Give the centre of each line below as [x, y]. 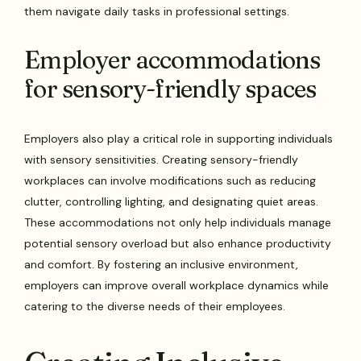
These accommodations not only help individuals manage [178, 223]
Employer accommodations [172, 60]
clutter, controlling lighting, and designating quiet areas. [172, 202]
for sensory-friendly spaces [170, 89]
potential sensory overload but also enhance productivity [178, 244]
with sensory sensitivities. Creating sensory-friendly [162, 160]
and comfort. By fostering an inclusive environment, [162, 265]
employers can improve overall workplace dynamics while [177, 286]
